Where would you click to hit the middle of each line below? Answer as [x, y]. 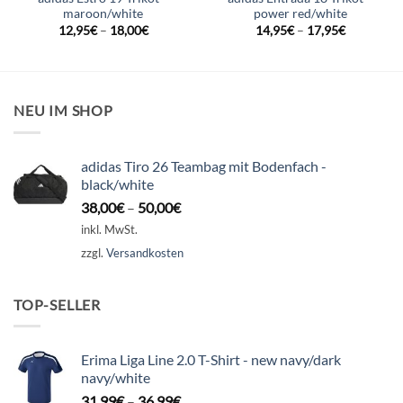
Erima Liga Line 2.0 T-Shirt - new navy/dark [211, 360]
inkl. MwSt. [109, 230]
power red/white [300, 14]
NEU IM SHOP [63, 111]
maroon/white [103, 14]
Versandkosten [145, 253]
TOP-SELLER [57, 304]
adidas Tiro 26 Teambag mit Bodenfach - [204, 166]
